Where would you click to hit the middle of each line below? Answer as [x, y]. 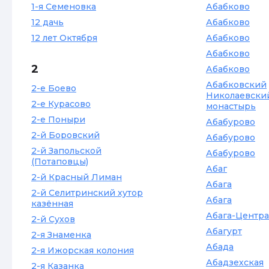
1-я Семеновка [64, 7]
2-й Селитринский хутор [87, 193]
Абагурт [224, 231]
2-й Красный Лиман [77, 177]
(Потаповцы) [60, 162]
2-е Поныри [58, 119]
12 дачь [47, 22]
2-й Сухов [53, 219]
